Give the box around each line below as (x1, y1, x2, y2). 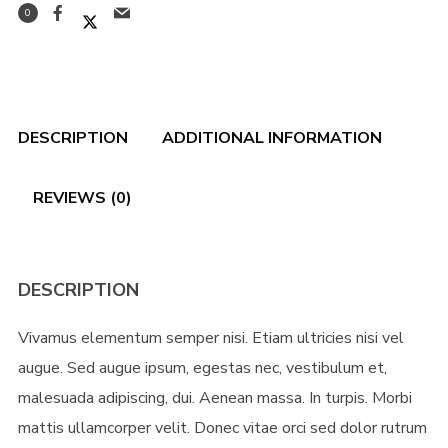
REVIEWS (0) (32, 187, 132, 209)
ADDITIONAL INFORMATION (161, 127, 382, 149)
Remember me (71, 172, 175, 194)
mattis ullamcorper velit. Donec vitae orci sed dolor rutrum (17, 417, 427, 439)
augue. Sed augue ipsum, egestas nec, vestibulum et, (17, 357, 387, 379)
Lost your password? (176, 345, 309, 363)
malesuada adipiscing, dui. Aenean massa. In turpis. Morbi (17, 387, 412, 409)
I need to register (52, 345, 167, 363)
